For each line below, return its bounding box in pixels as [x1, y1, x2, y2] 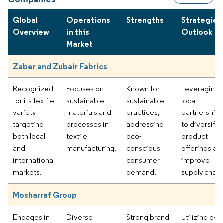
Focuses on [66, 83, 104, 93]
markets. [13, 167, 42, 177]
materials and [66, 107, 111, 117]
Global [13, 14, 38, 25]
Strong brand [126, 212, 169, 222]
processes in [66, 119, 109, 129]
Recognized [13, 83, 53, 93]
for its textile [13, 95, 54, 105]
